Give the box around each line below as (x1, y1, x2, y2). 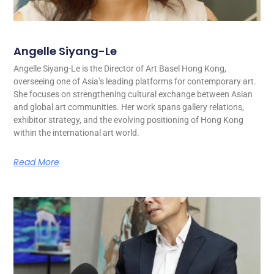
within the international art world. (13, 128, 140, 138)
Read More (13, 156, 60, 169)
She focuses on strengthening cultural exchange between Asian (13, 89, 253, 100)
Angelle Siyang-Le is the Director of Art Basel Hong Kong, (13, 64, 227, 74)
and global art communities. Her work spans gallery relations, (13, 102, 245, 113)
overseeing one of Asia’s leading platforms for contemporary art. (13, 76, 257, 87)
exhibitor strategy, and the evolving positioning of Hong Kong (13, 115, 244, 125)
